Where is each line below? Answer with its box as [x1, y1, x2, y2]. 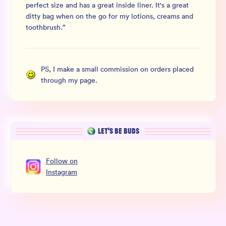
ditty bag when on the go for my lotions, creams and [26, 12, 193, 21]
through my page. [41, 76, 97, 85]
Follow [46, 156, 68, 165]
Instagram [46, 167, 77, 177]
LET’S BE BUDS [97, 127, 139, 135]
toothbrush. [26, 23, 63, 32]
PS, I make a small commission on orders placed [41, 65, 194, 74]
